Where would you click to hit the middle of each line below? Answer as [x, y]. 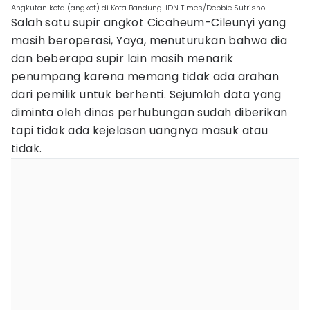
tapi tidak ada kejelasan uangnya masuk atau [140, 130]
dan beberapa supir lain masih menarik [122, 58]
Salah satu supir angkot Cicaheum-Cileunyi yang [149, 22]
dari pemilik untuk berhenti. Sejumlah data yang [146, 94]
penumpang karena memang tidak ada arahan [145, 76]
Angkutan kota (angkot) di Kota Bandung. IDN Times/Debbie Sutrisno [138, 8]
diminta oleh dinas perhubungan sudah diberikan [149, 112]
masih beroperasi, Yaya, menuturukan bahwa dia [149, 40]
